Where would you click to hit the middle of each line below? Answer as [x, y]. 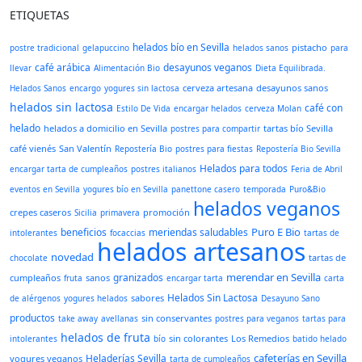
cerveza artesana [218, 88]
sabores [147, 298]
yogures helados [96, 298]
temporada [265, 189]
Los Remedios [260, 338]
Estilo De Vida [143, 108]
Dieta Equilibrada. [290, 68]
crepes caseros [40, 212]
